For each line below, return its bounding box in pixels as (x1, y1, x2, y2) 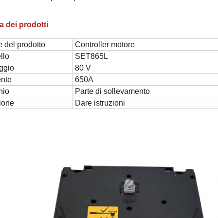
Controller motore (75, 40, 135, 49)
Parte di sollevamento (75, 87, 150, 95)
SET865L (75, 52, 108, 60)
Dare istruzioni (75, 99, 125, 107)
